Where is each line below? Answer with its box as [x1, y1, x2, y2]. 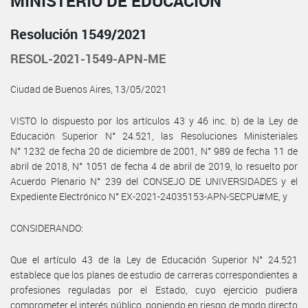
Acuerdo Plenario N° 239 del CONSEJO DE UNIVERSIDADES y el [10, 174, 298, 188]
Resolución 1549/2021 [10, 24, 147, 43]
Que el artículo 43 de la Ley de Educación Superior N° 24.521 [10, 252, 298, 266]
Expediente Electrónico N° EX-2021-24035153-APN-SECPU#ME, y [10, 189, 287, 203]
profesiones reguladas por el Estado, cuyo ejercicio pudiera [10, 283, 298, 296]
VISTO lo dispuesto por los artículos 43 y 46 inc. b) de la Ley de [10, 113, 298, 127]
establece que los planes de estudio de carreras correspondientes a [10, 267, 298, 281]
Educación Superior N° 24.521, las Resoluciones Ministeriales [10, 129, 298, 142]
